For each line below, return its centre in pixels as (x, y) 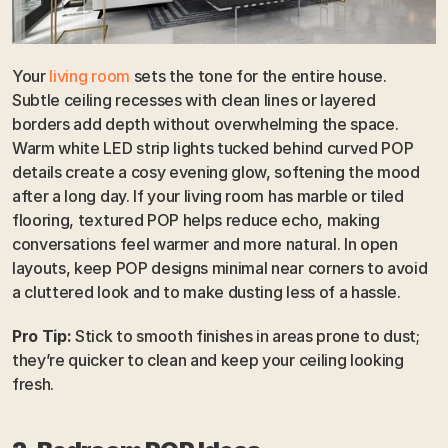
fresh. (33, 383)
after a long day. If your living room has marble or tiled (208, 195)
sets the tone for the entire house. (258, 75)
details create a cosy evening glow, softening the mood (216, 171)
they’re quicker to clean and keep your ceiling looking (208, 359)
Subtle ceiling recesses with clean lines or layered (194, 99)
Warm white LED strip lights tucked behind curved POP (213, 147)
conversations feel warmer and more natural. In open (205, 243)
